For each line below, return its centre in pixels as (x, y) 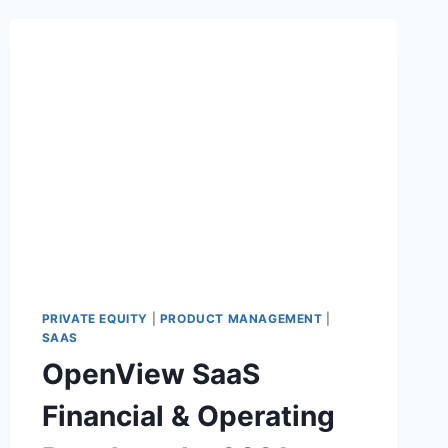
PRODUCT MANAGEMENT (241, 319)
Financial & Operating (188, 416)
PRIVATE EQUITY (94, 319)
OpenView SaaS (150, 374)
